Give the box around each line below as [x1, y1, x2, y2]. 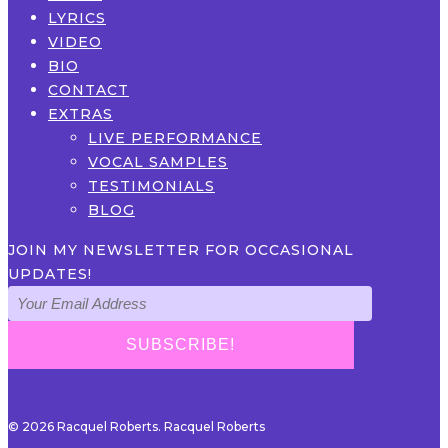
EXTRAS [48, 105, 113, 123]
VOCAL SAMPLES [88, 153, 228, 171]
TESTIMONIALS [88, 177, 215, 195]
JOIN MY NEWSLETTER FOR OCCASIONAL [8, 241, 354, 259]
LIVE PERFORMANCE [88, 129, 262, 147]
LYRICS [48, 9, 106, 27]
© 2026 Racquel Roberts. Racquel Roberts [8, 419, 265, 434]
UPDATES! [8, 265, 92, 283]
